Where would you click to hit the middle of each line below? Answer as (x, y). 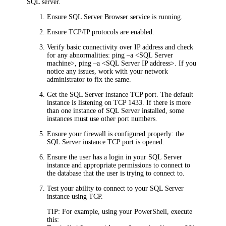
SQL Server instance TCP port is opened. (106, 142)
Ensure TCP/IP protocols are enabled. (101, 32)
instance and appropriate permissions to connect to (119, 165)
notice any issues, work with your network (108, 71)
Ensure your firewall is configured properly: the (116, 134)
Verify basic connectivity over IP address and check (120, 47)
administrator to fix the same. (89, 79)
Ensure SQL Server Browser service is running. (115, 17)
